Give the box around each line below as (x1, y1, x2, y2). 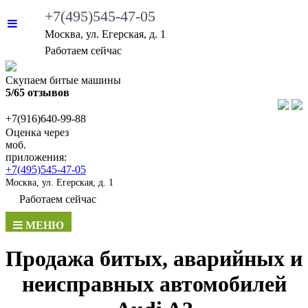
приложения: (5, 151, 67, 163)
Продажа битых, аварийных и (5, 246, 302, 272)
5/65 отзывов (5, 87, 69, 98)
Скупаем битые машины (5, 74, 121, 86)
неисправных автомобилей (21, 272, 287, 297)
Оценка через (5, 126, 69, 138)
